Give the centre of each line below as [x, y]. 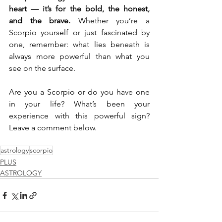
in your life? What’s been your [79, 104]
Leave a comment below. [53, 128]
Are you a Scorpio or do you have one [79, 92]
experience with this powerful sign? [79, 116]
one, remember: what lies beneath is [79, 45]
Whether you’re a [110, 21]
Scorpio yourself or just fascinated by [79, 33]
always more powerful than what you [79, 56]
